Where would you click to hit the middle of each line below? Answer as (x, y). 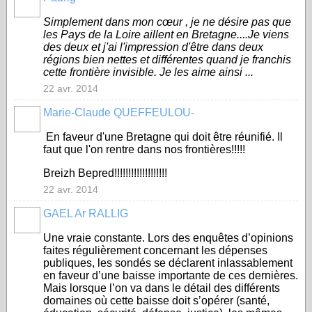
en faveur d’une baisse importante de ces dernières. (171, 275)
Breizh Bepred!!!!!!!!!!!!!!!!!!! (105, 173)
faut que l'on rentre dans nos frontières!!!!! (144, 149)
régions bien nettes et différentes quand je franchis (167, 60)
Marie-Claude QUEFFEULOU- (119, 112)
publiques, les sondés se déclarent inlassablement (168, 263)
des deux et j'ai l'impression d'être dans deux (153, 47)
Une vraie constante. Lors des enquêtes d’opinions (168, 238)
